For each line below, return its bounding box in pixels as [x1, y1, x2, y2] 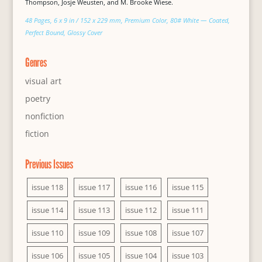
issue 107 [171, 227, 204, 239]
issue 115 [171, 182, 204, 193]
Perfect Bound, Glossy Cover [25, 28, 102, 37]
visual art [25, 75, 61, 87]
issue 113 [78, 205, 110, 216]
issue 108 [125, 227, 157, 239]
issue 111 [171, 205, 204, 216]
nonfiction [25, 111, 64, 122]
